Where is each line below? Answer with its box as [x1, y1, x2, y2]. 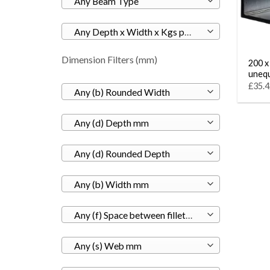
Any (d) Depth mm [74, 117, 149, 128]
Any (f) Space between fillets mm [185, 209, 192, 221]
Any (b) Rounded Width [74, 86, 170, 98]
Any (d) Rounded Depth [74, 148, 170, 159]
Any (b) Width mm [74, 178, 149, 190]
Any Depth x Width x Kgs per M [184, 26, 191, 37]
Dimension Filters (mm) [61, 53, 157, 65]
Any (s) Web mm [74, 240, 142, 251]
